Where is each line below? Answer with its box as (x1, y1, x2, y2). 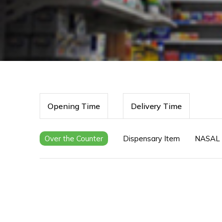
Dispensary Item (123, 134, 180, 143)
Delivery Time (131, 101, 182, 111)
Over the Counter (45, 134, 103, 143)
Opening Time (48, 101, 100, 111)
